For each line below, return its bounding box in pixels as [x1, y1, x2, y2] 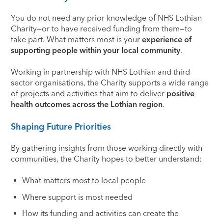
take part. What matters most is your [11, 34, 142, 44]
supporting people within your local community [11, 45, 181, 55]
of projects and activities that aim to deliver [11, 89, 167, 99]
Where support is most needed [22, 192, 133, 202]
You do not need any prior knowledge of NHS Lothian [11, 13, 202, 23]
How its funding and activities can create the [22, 208, 179, 218]
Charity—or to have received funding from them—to [11, 24, 192, 33]
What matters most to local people [22, 176, 146, 186]
